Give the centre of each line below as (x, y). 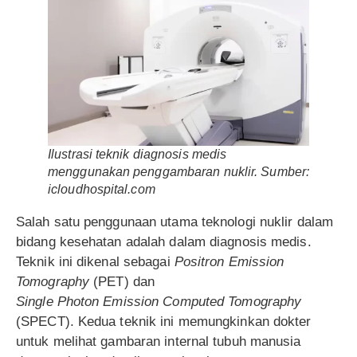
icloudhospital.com (102, 189)
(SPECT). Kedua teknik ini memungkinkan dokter (164, 321)
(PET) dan (122, 281)
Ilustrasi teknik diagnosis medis (137, 154)
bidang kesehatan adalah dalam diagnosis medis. (164, 241)
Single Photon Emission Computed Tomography (159, 301)
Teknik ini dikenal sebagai (95, 261)
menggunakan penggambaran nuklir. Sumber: (179, 171)
